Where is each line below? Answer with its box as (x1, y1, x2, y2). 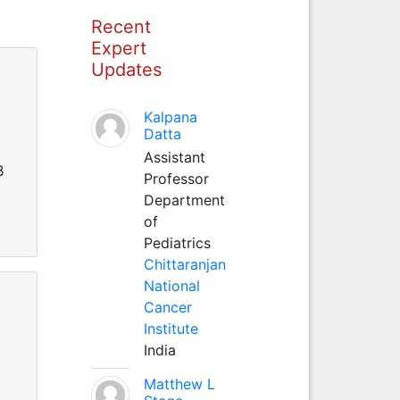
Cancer (143, 297, 192, 316)
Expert (90, 37, 146, 59)
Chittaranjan (143, 254, 226, 273)
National (143, 276, 200, 295)
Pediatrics (143, 233, 211, 252)
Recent (90, 15, 151, 37)
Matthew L (143, 374, 215, 393)
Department (143, 190, 225, 209)
